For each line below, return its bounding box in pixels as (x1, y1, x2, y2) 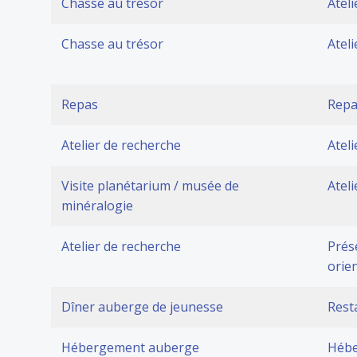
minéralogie (61, 197, 133, 214)
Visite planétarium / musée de (61, 177, 239, 194)
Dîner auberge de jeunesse (61, 298, 223, 316)
